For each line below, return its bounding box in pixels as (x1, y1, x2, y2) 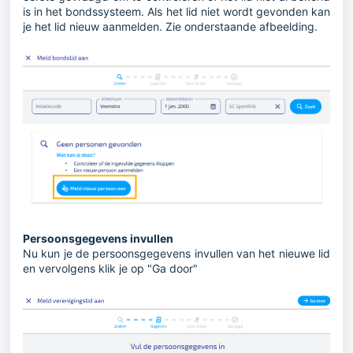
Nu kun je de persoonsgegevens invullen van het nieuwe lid (23, 246, 330, 260)
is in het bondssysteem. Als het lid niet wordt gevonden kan (23, 4, 330, 18)
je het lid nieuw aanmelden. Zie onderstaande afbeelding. (23, 19, 318, 33)
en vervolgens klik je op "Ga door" (23, 261, 198, 275)
